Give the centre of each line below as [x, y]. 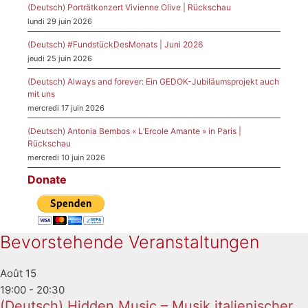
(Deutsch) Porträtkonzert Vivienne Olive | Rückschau [129, 8]
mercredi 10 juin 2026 [66, 158]
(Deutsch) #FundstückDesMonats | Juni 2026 [115, 45]
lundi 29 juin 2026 [60, 22]
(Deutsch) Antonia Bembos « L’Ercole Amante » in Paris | [134, 131]
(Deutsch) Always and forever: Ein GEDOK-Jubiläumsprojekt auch [153, 82]
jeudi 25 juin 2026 [60, 59]
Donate [47, 180]
